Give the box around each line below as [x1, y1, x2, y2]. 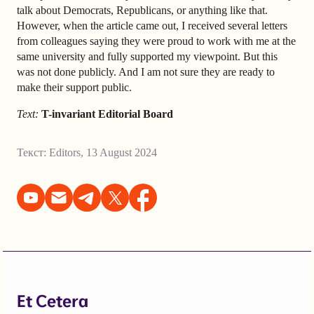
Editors [49, 146, 81, 158]
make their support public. [17, 81, 132, 93]
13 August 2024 [86, 146, 157, 158]
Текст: [17, 146, 49, 158]
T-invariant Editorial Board [41, 107, 173, 120]
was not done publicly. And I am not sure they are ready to [17, 65, 275, 78]
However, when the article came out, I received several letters [17, 19, 287, 32]
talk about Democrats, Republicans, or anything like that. [17, 4, 268, 16]
